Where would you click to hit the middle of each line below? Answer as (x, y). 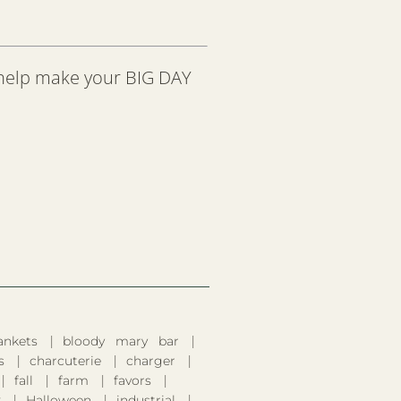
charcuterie (65, 360)
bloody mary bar (120, 341)
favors (132, 380)
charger (151, 360)
